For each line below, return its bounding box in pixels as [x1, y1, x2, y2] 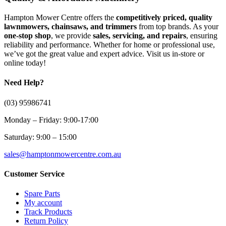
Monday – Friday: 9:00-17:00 [4, 115, 98, 124]
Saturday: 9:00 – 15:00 [4, 132, 77, 141]
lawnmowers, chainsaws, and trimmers [4, 22, 137, 31]
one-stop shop [4, 31, 51, 40]
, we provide [51, 31, 93, 40]
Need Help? [4, 78, 44, 87]
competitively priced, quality [116, 13, 212, 22]
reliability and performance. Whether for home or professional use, [4, 40, 215, 49]
